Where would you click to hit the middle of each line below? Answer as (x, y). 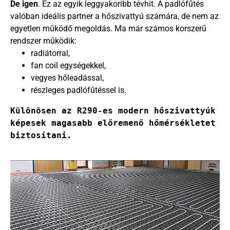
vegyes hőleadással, (67, 78)
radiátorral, (50, 53)
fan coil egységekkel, (68, 65)
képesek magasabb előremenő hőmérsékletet (113, 123)
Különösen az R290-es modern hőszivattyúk (113, 110)
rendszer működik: (43, 41)
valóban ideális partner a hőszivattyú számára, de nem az (114, 16)
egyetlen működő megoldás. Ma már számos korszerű (108, 28)
